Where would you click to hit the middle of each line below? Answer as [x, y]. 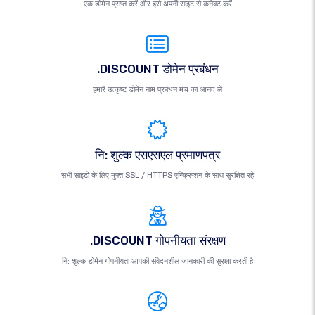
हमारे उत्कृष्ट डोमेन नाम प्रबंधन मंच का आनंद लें [157, 90]
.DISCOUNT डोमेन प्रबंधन [157, 69]
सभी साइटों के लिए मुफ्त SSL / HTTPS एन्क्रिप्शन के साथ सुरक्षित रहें [157, 175]
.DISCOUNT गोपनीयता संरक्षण [157, 240]
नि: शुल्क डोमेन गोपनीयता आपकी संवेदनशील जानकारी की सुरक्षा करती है [157, 261]
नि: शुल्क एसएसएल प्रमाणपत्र [157, 155]
